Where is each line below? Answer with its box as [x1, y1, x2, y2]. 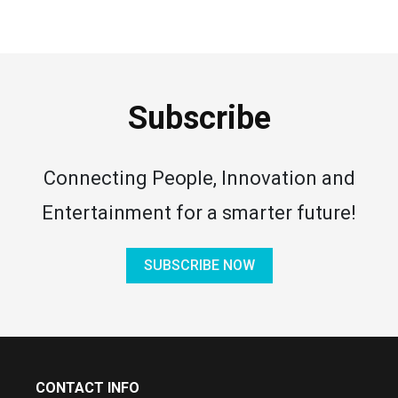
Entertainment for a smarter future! [42, 202, 356, 224]
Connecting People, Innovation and [43, 167, 355, 189]
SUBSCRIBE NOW [143, 257, 255, 274]
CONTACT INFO [36, 379, 139, 396]
